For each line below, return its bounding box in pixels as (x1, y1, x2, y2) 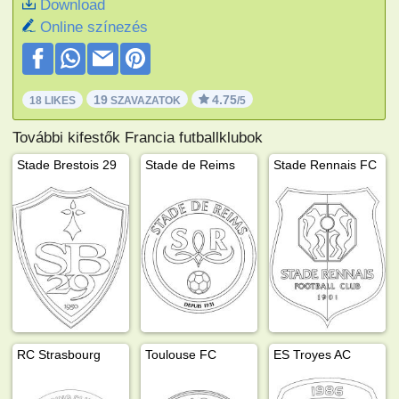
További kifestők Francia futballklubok (12, 128, 264, 146)
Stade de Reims (145, 157, 236, 172)
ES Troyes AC (273, 346, 352, 362)
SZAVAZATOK (108, 94, 182, 107)
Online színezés (40, 18, 149, 36)
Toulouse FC (145, 346, 217, 362)
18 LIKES (29, 94, 77, 107)
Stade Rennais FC (273, 157, 378, 172)
